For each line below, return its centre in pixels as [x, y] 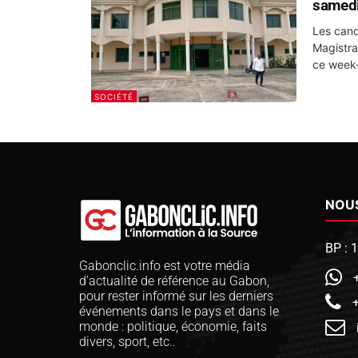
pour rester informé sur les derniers [176, 296]
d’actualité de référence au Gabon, [174, 280]
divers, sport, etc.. [127, 341]
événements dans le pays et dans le [179, 311]
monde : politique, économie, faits [173, 326]
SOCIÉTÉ [114, 97]
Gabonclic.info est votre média [165, 265]
